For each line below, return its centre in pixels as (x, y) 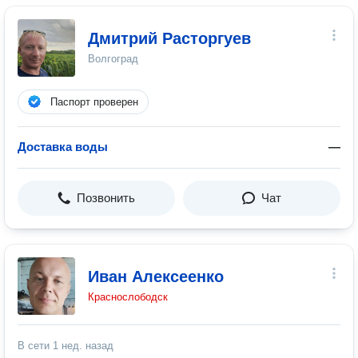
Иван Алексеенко (156, 276)
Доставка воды (63, 147)
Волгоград (113, 59)
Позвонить (106, 198)
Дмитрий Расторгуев (169, 38)
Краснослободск (128, 297)
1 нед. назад (83, 346)
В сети (35, 346)
